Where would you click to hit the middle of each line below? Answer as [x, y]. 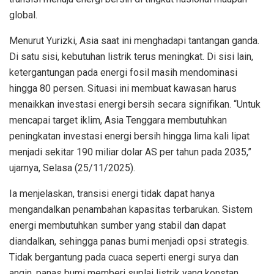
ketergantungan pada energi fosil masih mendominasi [123, 73]
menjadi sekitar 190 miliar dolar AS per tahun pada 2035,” [130, 152]
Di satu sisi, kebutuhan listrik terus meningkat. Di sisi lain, [131, 57]
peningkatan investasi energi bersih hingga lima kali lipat [129, 136]
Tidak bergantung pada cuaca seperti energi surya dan [124, 257]
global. [23, 15]
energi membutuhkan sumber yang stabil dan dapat [117, 226]
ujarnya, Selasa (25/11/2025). [72, 168]
